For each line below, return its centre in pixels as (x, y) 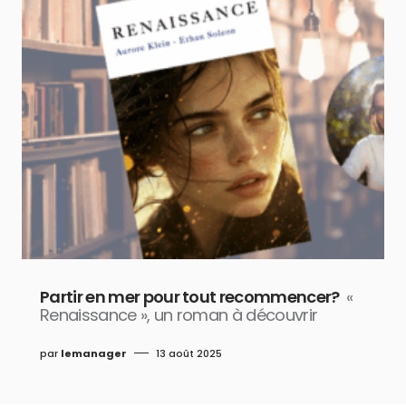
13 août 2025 (189, 353)
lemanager (94, 353)
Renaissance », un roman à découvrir (179, 314)
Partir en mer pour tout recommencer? (190, 296)
